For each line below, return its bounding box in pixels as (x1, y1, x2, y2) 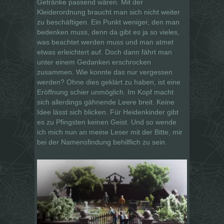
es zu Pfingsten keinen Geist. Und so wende (37, 117, 176, 126)
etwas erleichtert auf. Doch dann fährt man (37, 47, 172, 56)
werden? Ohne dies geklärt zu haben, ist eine (37, 77, 180, 86)
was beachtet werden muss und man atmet (37, 37, 173, 46)
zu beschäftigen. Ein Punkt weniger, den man (37, 17, 179, 26)
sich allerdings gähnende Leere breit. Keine (37, 97, 174, 106)
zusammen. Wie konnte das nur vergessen (37, 67, 172, 76)
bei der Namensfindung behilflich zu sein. (37, 137, 167, 146)
